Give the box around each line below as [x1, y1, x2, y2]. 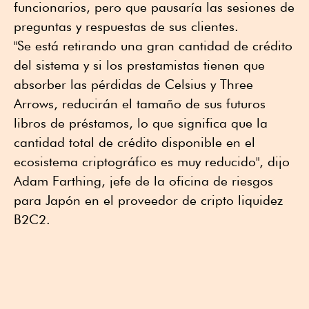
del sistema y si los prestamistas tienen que [14, 57, 265, 72]
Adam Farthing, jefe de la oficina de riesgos [14, 172, 273, 188]
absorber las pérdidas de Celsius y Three [14, 76, 253, 92]
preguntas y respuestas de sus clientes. [14, 18, 239, 34]
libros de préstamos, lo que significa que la [14, 114, 268, 130]
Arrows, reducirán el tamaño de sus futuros [14, 95, 266, 111]
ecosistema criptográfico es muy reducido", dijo [14, 153, 290, 169]
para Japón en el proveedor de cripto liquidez [14, 192, 283, 208]
